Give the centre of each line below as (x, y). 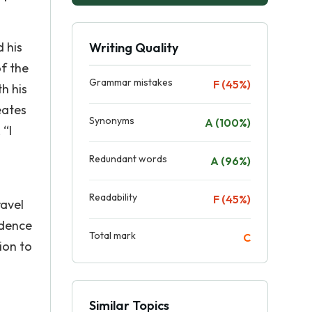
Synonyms (112, 120)
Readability (113, 197)
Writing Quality (134, 48)
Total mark (112, 235)
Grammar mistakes (131, 82)
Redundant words (128, 159)
